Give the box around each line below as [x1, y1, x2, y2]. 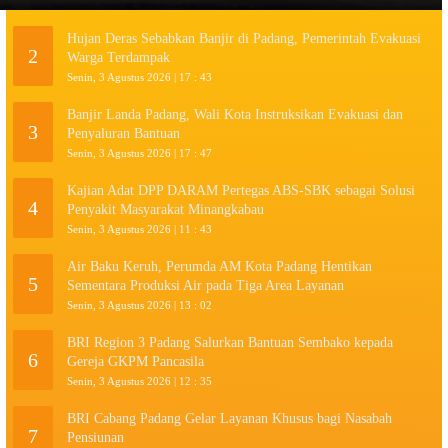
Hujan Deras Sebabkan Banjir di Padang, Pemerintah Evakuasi [67, 30, 421, 46]
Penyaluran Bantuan [67, 125, 180, 141]
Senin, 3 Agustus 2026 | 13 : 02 [67, 298, 212, 311]
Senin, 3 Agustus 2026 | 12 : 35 [67, 374, 212, 387]
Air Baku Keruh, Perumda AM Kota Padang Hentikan [67, 258, 372, 274]
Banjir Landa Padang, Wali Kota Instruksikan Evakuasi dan [67, 106, 403, 122]
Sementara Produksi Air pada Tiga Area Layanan [67, 277, 344, 293]
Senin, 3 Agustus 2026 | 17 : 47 [67, 146, 212, 159]
